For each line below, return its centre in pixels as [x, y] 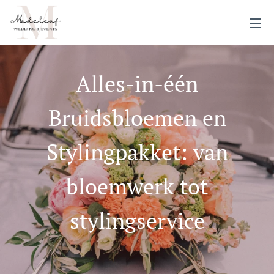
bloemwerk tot [137, 186]
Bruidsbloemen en [137, 118]
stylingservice [137, 220]
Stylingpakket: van [137, 152]
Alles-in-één [137, 83]
